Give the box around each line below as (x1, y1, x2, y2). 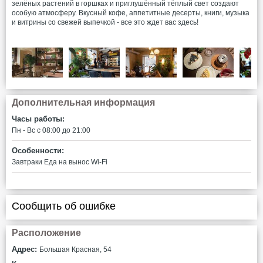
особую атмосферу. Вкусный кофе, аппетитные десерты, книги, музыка (12, 9, 249, 17)
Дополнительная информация (12, 97, 155, 107)
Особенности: (12, 146, 64, 155)
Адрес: (12, 244, 39, 254)
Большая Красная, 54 (39, 245, 112, 254)
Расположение (12, 227, 81, 238)
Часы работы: (12, 114, 65, 123)
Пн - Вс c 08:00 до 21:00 (12, 126, 90, 134)
